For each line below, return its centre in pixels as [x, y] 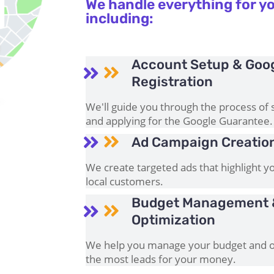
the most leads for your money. [161, 259]
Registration [172, 81]
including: [120, 18]
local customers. [125, 181]
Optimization [174, 220]
